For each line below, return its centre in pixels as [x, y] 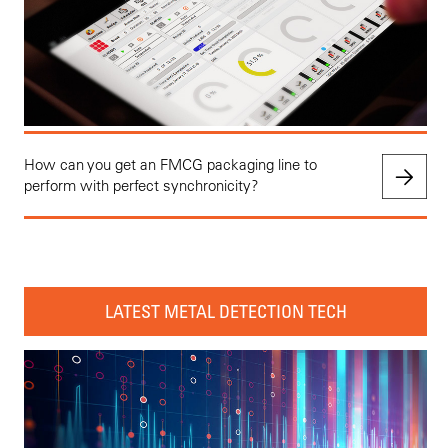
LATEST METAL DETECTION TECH [225, 311]
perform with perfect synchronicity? [141, 186]
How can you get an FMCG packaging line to [170, 165]
